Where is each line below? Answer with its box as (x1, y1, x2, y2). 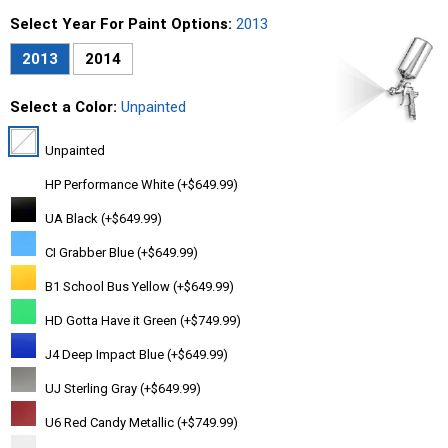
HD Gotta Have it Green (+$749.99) (42, 313, 241, 329)
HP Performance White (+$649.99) (42, 177, 238, 193)
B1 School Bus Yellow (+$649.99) (42, 279, 234, 295)
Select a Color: (10, 98, 121, 117)
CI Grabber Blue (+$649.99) (42, 245, 198, 261)
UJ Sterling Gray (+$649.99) (42, 381, 201, 397)
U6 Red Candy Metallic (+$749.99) (42, 415, 238, 431)
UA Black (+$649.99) (42, 211, 162, 227)
